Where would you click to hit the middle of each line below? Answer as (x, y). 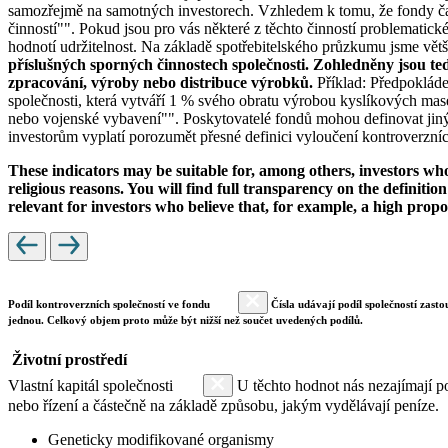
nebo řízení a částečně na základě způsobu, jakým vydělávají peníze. (223, 405)
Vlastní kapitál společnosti (92, 385)
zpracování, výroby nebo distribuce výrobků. (162, 82)
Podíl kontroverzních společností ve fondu (110, 303)
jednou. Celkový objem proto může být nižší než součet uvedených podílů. (185, 319)
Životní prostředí (69, 359)
